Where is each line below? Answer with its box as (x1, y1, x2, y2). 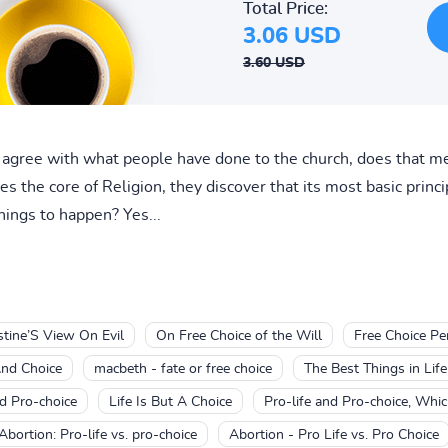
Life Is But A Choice (108, 394, 232, 409)
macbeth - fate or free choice (93, 361, 272, 376)
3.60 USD (243, 55, 305, 70)
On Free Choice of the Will (155, 328, 322, 343)
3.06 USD (243, 24, 341, 47)
